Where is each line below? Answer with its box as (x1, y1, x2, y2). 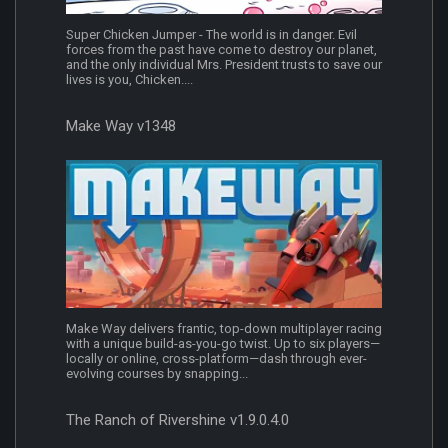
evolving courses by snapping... (66, 365, 248, 381)
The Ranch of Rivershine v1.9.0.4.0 (66, 410, 289, 429)
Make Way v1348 (66, 117, 176, 136)
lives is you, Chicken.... (66, 72, 193, 88)
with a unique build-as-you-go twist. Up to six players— (66, 335, 380, 351)
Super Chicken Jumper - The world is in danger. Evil (66, 27, 357, 43)
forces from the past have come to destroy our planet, (66, 42, 377, 58)
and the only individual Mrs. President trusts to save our (66, 57, 382, 73)
